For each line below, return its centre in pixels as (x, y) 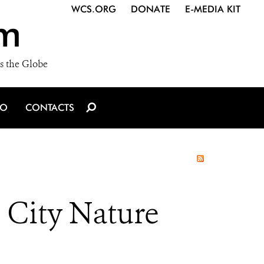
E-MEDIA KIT (213, 9)
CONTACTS (50, 108)
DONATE (151, 9)
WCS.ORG (94, 9)
